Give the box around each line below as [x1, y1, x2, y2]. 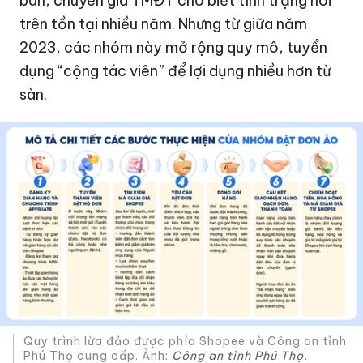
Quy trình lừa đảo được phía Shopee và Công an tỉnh [23, 333, 348, 348]
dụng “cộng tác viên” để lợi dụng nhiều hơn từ [19, 62, 332, 81]
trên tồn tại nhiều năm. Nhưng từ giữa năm [19, 15, 308, 34]
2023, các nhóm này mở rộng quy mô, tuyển [19, 38, 328, 58]
